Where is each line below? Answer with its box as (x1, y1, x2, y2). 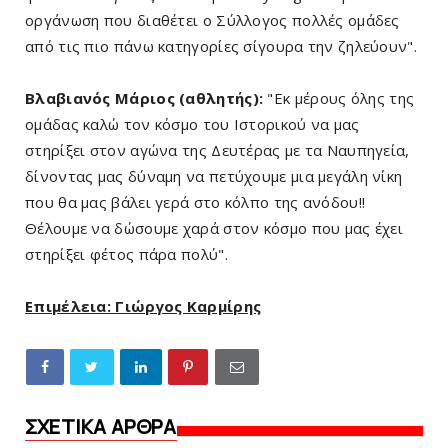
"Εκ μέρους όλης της (263, 88, 415, 109)
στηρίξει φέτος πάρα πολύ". (25, 244, 228, 265)
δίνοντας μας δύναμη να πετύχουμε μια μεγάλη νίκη (25, 166, 403, 187)
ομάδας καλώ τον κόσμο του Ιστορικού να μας (25, 114, 360, 135)
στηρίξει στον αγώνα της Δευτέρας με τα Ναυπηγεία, (25, 140, 410, 161)
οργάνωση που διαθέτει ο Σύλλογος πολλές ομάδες (25, 10, 400, 31)
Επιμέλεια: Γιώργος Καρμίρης (25, 296, 262, 317)
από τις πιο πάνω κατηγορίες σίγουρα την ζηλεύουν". (25, 36, 417, 57)
